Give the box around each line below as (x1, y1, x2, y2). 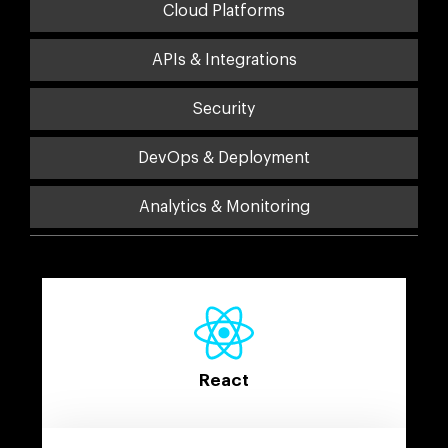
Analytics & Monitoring (138, 198, 310, 215)
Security (193, 100, 255, 117)
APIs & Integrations (151, 51, 297, 68)
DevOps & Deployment (138, 149, 310, 166)
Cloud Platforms (163, 2, 285, 19)
